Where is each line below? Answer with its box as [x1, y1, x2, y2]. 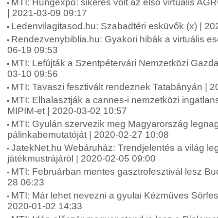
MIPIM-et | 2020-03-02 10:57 [7, 106, 127, 116]
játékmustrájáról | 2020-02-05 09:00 [7, 153, 156, 163]
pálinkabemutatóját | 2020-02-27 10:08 [7, 129, 169, 140]
